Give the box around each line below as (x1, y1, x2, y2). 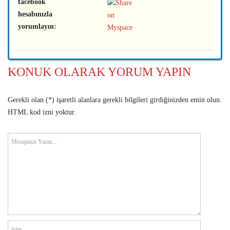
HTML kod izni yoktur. (8, 108, 76, 116)
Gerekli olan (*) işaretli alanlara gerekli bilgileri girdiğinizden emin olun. (8, 95, 222, 104)
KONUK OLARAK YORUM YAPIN (8, 65, 191, 79)
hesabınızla (18, 10, 52, 18)
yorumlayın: (18, 22, 56, 30)
